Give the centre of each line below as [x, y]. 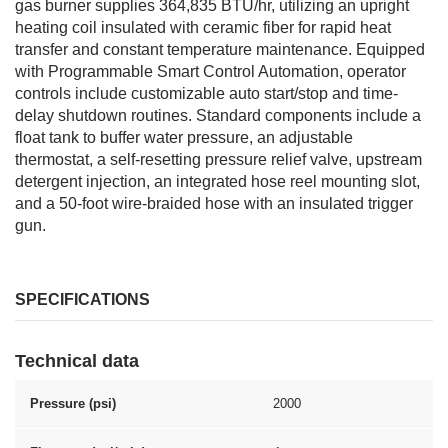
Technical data [77, 361]
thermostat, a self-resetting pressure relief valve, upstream [218, 159]
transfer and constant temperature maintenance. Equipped [220, 49]
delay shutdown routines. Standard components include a [218, 115]
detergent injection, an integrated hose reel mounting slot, [217, 181]
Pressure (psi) [73, 403]
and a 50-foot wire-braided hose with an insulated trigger [214, 203]
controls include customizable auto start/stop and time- [206, 93]
